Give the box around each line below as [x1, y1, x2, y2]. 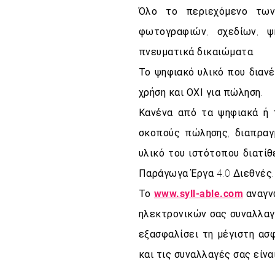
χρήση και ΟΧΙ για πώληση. [139, 86, 263, 98]
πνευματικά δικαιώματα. [139, 45, 255, 58]
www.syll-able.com [153, 187, 243, 199]
